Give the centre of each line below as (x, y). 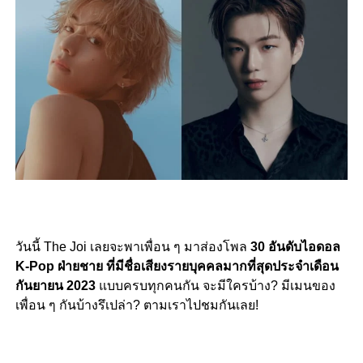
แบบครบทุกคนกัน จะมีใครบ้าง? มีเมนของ (215, 286)
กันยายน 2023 (55, 286)
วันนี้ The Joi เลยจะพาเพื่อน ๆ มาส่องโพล (132, 247)
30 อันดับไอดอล (295, 247)
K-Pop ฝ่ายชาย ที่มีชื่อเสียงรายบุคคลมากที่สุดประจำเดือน (177, 267)
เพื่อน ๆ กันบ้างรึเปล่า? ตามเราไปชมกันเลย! (137, 305)
